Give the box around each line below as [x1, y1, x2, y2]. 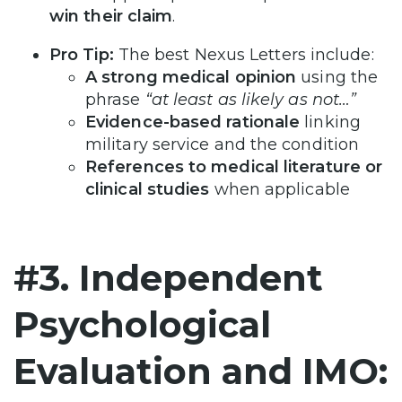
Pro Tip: [49, 44, 114, 65]
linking [300, 111, 361, 132]
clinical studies [85, 179, 210, 199]
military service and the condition [85, 134, 360, 154]
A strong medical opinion [85, 66, 297, 87]
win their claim [49, 5, 173, 26]
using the [296, 66, 379, 87]
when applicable [209, 179, 350, 199]
